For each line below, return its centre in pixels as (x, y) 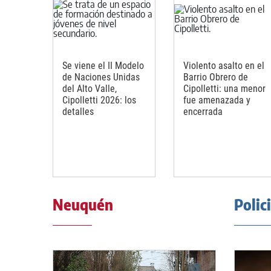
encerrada (203, 111)
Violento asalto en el (224, 65)
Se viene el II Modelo (103, 65)
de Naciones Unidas (101, 77)
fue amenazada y (217, 100)
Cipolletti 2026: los (99, 100)
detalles (78, 111)
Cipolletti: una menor (224, 88)
